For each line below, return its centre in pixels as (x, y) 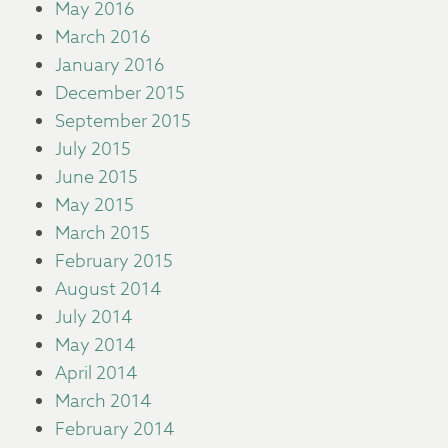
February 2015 (114, 261)
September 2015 (123, 121)
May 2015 (94, 205)
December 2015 (120, 93)
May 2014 (95, 345)
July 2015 (93, 149)
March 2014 (103, 401)
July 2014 (93, 317)
